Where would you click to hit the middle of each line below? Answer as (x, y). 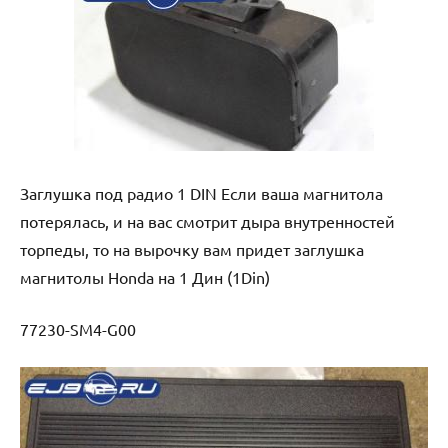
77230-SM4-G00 (78, 328)
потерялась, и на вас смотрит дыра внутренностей (207, 220)
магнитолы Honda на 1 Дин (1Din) (145, 276)
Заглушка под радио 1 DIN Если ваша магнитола (201, 192)
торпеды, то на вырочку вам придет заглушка (192, 248)
